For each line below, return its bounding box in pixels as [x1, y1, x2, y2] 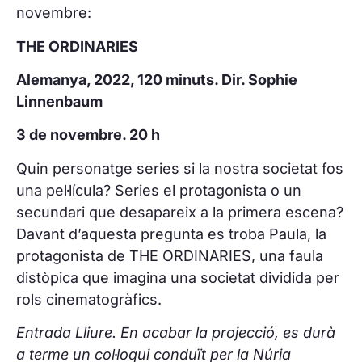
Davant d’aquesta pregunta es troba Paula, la [16, 225, 326, 242]
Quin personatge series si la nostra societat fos [16, 159, 343, 177]
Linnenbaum [16, 92, 103, 110]
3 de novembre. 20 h [16, 126, 160, 144]
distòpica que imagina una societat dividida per [16, 268, 339, 286]
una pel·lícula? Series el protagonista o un [16, 181, 301, 199]
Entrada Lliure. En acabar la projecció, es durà [16, 324, 335, 342]
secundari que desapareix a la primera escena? [16, 203, 343, 221]
